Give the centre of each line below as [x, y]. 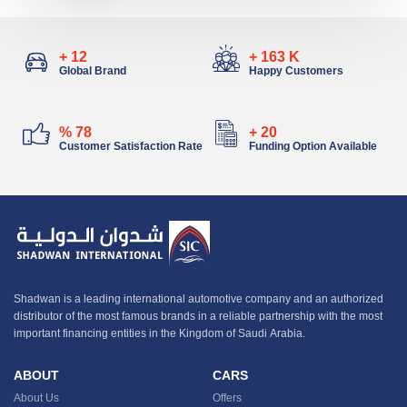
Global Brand [93, 71]
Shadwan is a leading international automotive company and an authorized [199, 299]
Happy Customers [296, 71]
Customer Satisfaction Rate [131, 146]
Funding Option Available [313, 146]
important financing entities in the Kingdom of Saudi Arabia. [159, 333]
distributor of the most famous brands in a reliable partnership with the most [198, 316]
